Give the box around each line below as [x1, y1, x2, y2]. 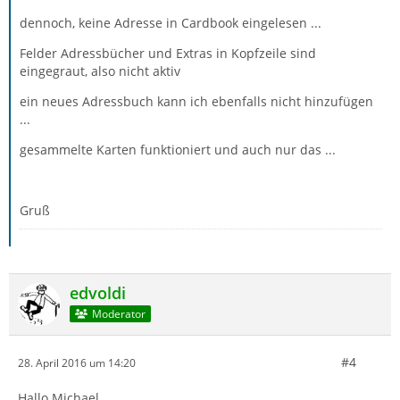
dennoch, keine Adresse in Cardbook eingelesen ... [20, 14, 321, 32]
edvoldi [70, 282, 126, 304]
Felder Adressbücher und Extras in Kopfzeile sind [20, 45, 316, 62]
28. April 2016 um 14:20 [18, 354, 136, 371]
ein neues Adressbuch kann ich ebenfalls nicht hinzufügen [20, 93, 373, 111]
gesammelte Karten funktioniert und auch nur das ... [20, 141, 336, 159]
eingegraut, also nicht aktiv [20, 62, 180, 80]
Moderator [91, 305, 146, 321]
